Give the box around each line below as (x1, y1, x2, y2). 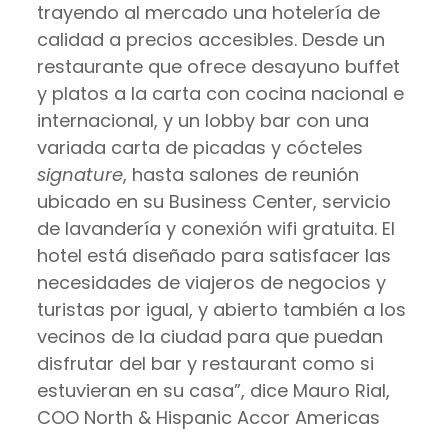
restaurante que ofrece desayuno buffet (36, 54, 400, 79)
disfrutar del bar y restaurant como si (36, 351, 374, 376)
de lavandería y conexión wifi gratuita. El (36, 216, 395, 241)
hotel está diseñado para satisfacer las (36, 243, 391, 268)
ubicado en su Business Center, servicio (36, 189, 391, 214)
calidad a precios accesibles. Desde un (36, 27, 385, 52)
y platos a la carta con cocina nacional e (36, 81, 404, 106)
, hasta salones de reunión (122, 162, 359, 187)
